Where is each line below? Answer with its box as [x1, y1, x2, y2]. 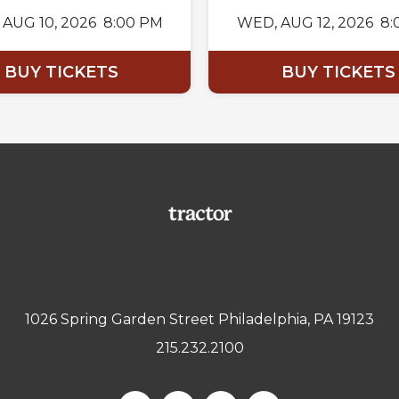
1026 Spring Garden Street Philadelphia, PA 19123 [25, 311, 374, 329]
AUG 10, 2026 [3, 14, 96, 32]
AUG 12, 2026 [280, 14, 373, 32]
